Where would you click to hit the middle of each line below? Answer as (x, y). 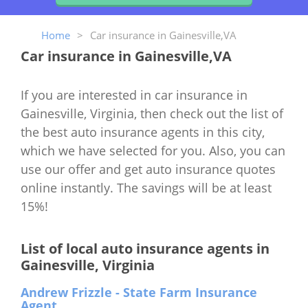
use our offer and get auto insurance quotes (148, 169)
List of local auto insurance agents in (145, 248)
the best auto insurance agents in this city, (143, 132)
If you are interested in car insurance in (134, 95)
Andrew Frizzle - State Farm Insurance (139, 292)
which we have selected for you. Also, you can (153, 150)
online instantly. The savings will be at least (146, 187)
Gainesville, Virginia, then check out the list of (152, 113)
